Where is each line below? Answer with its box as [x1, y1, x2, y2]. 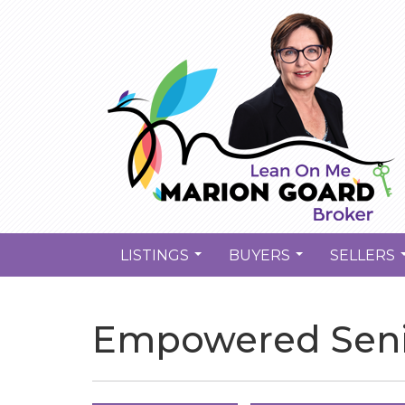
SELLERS [330, 246, 395, 264]
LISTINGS [120, 246, 189, 264]
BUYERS [229, 246, 290, 264]
